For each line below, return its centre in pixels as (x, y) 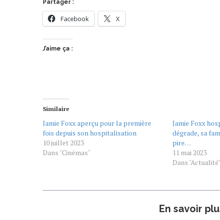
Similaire (56, 109)
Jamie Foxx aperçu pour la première (97, 123)
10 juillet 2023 (63, 143)
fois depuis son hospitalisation (90, 133)
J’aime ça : (58, 49)
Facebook (75, 19)
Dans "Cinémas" (67, 153)
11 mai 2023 (189, 153)
